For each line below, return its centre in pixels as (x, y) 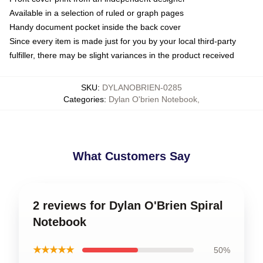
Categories (84, 99)
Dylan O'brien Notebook (153, 99)
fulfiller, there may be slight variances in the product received (122, 55)
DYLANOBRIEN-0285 (142, 87)
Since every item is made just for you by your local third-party (123, 41)
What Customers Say (131, 156)
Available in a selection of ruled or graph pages (97, 13)
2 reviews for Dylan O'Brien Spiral (128, 205)
